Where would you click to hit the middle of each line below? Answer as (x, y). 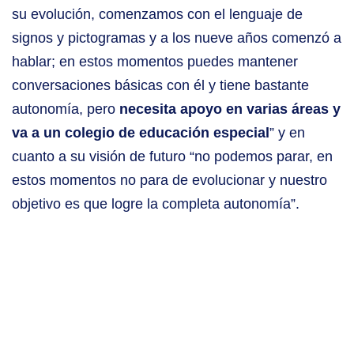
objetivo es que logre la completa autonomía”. (156, 204)
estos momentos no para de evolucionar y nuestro (169, 181)
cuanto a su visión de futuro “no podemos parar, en (172, 157)
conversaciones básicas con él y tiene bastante (160, 86)
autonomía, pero (66, 109)
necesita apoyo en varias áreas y (230, 109)
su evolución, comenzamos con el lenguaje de (157, 15)
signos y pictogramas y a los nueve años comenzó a (177, 38)
